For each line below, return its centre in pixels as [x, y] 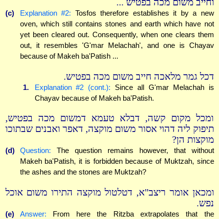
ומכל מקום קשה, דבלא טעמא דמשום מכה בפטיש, [109, 118]
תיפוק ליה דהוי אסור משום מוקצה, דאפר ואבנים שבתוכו [109, 129]
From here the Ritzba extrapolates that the [130, 214]
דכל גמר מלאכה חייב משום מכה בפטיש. [139, 76]
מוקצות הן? [193, 140]
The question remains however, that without [132, 151]
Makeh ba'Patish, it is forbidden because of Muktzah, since [117, 161]
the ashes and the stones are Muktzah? [83, 172]
